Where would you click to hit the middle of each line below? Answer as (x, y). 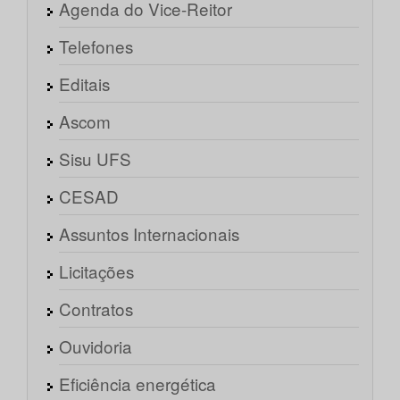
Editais (84, 84)
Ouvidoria (96, 346)
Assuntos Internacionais (149, 234)
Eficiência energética (137, 384)
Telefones (96, 46)
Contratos (96, 309)
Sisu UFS (95, 159)
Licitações (96, 271)
